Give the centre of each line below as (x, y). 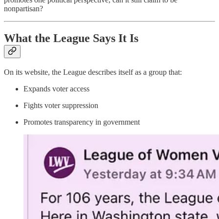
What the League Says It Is (71, 38)
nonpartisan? (23, 9)
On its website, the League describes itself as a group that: (93, 72)
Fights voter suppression (61, 106)
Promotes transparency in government (82, 122)
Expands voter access (56, 89)
